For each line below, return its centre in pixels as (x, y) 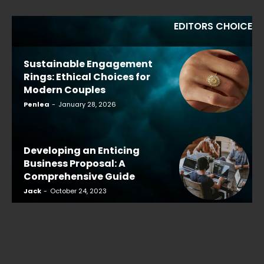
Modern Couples (65, 90)
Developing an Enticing (82, 150)
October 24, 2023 (78, 191)
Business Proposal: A (75, 163)
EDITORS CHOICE (213, 26)
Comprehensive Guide (79, 176)
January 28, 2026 (87, 104)
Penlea (37, 104)
